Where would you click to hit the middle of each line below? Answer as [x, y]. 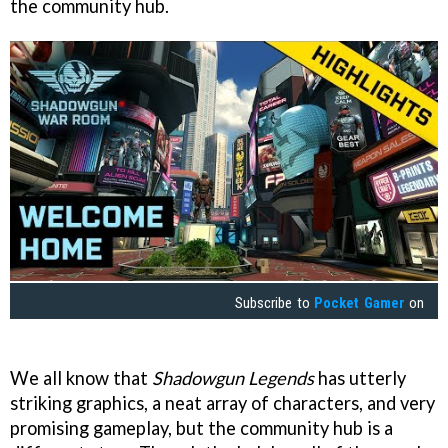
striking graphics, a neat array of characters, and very [222, 403]
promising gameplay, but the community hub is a [201, 428]
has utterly [360, 378]
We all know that [81, 378]
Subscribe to [275, 303]
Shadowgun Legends [233, 378]
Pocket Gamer [359, 303]
